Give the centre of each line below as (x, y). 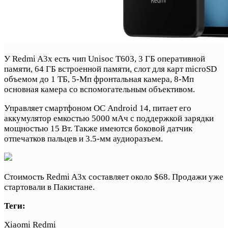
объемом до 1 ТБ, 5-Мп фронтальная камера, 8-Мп (99, 79)
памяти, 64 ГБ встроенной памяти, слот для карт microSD (110, 69)
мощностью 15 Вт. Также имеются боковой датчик (98, 128)
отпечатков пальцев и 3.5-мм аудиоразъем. (83, 138)
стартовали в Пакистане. (49, 187)
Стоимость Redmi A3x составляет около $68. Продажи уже (114, 177)
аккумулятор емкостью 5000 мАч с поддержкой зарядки (109, 118)
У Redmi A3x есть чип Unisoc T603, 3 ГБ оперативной (105, 59)
